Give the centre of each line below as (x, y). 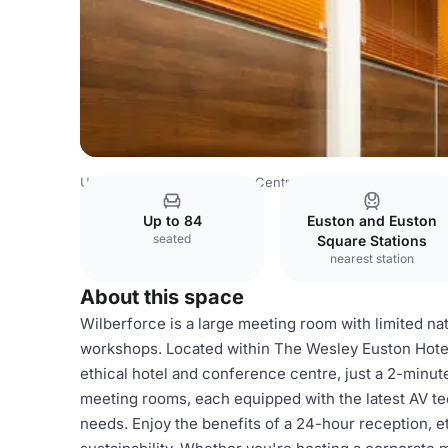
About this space (162, 297)
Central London (303, 182)
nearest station (372, 258)
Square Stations (372, 240)
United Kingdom (130, 182)
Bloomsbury (402, 182)
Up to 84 (172, 220)
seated (172, 238)
